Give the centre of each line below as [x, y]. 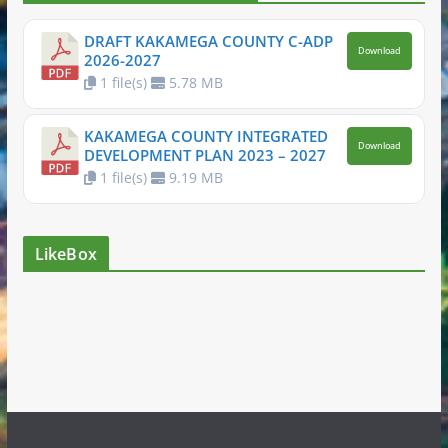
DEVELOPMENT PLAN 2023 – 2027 [205, 155]
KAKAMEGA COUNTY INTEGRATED [206, 136]
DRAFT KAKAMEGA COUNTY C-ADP [209, 41]
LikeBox [65, 253]
